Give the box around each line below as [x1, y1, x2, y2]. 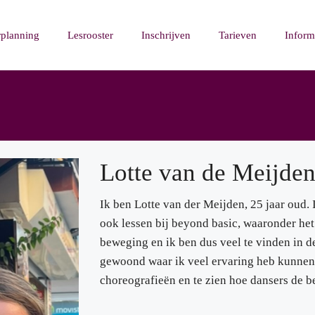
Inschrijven [141, 30, 191, 41]
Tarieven [219, 30, 257, 41]
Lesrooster [67, 30, 113, 41]
